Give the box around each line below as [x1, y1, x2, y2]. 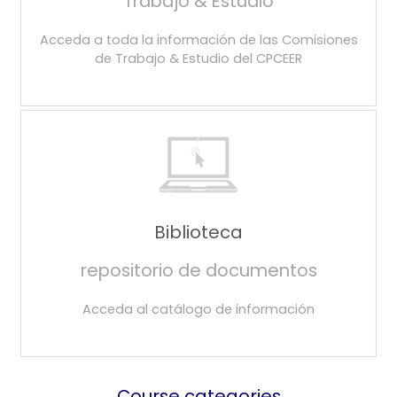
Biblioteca [154, 219, 243, 245]
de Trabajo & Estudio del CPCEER [95, 49, 302, 67]
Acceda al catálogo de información [82, 300, 315, 318]
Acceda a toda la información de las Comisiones [39, 30, 358, 49]
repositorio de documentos [80, 257, 317, 283]
